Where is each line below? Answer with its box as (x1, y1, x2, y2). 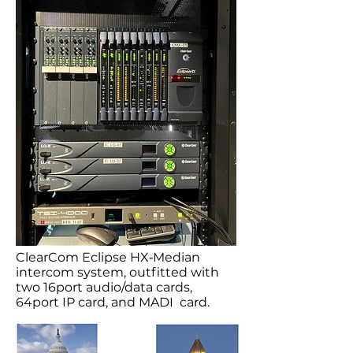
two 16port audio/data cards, (16, 280, 192, 295)
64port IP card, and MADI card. (16, 295, 216, 310)
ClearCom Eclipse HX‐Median (16, 250, 200, 265)
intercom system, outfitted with (16, 265, 219, 280)
